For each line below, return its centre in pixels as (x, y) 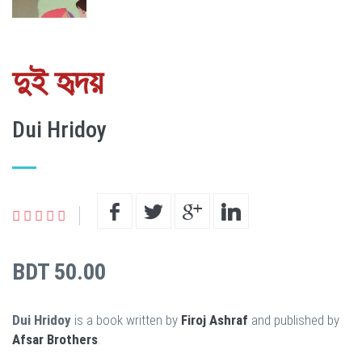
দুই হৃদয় (58, 82)
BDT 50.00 (59, 271)
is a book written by (126, 320)
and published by (294, 320)
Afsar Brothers (55, 339)
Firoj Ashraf (215, 320)
